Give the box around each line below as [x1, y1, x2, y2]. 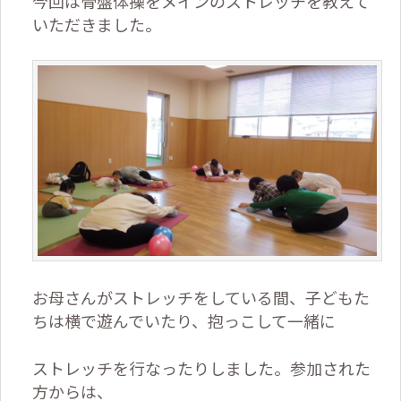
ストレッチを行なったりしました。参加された [32, 355, 371, 380]
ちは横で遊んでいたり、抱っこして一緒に [32, 308, 336, 332]
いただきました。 [32, 12, 161, 36]
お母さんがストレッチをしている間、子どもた [32, 285, 370, 309]
